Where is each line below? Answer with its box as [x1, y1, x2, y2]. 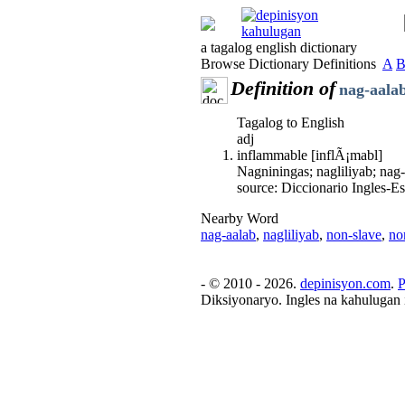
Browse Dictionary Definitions [201, 56, 382, 71]
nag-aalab [201, 227, 256, 242]
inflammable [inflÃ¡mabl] [237, 147, 382, 163]
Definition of [231, 77, 335, 99]
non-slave [326, 227, 381, 242]
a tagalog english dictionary [201, 40, 357, 55]
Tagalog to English [237, 115, 344, 130]
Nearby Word [201, 211, 278, 226]
